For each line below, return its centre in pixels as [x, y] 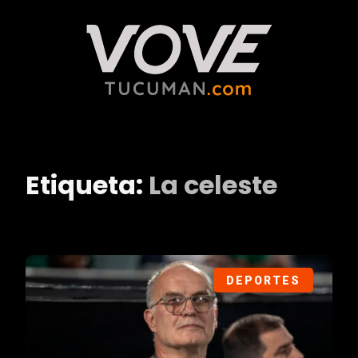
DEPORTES [263, 281]
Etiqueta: [87, 185]
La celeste [213, 185]
